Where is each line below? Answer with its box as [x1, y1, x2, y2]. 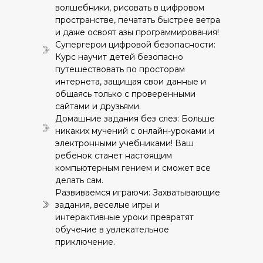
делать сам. [55, 175, 103, 186]
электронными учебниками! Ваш [55, 138, 194, 149]
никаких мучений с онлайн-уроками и [55, 126, 214, 136]
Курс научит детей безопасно [55, 52, 183, 62]
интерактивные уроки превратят [55, 212, 194, 222]
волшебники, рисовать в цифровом [55, 2, 204, 13]
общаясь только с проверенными [55, 89, 195, 99]
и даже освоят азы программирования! [55, 27, 219, 38]
